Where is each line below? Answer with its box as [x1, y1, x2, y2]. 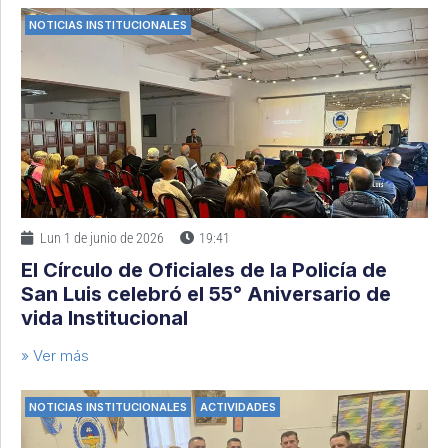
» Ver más [21, 346, 89, 366]
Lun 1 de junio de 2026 [40, 230, 164, 247]
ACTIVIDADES [200, 400, 276, 415]
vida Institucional [21, 306, 188, 331]
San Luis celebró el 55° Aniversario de [21, 282, 391, 307]
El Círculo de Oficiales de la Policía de [21, 258, 387, 283]
